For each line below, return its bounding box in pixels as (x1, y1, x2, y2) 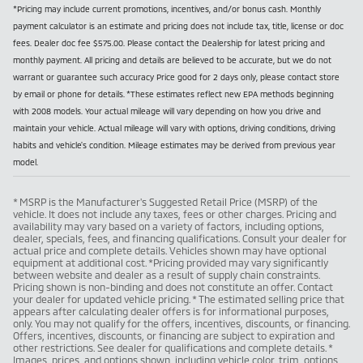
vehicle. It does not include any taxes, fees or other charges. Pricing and (13, 207, 336, 220)
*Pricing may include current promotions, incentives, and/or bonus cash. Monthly (13, 3, 321, 14)
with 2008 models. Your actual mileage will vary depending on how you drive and (13, 105, 321, 116)
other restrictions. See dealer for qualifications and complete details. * (13, 341, 332, 353)
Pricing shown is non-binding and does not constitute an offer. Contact (13, 280, 333, 293)
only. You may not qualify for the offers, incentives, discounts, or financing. (13, 317, 350, 329)
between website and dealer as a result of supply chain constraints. (13, 268, 320, 280)
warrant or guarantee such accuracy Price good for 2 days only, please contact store (13, 71, 340, 82)
